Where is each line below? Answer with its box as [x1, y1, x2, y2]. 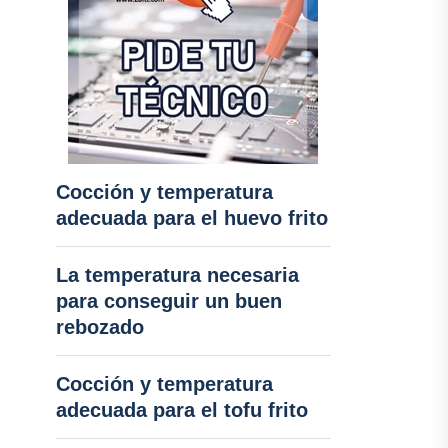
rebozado [55, 316, 144, 338]
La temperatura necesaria [55, 264, 299, 286]
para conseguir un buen [55, 290, 282, 312]
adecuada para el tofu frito [55, 399, 308, 421]
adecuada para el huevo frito [55, 207, 328, 229]
